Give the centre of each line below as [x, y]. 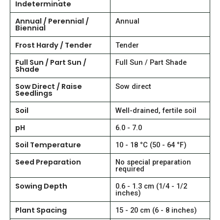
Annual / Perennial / [52, 21]
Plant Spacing [41, 210]
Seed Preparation [48, 162]
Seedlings [34, 93]
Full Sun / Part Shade [151, 62]
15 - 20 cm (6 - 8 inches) [156, 210]
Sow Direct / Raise [49, 86]
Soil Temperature [48, 145]
